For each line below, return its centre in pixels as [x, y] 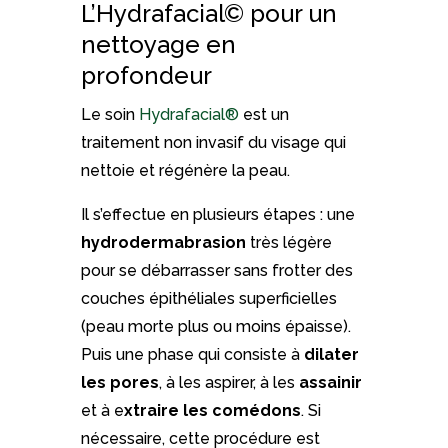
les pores [119, 383]
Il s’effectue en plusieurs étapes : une [217, 215]
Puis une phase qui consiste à [192, 355]
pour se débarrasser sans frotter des [216, 271]
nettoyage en [158, 45]
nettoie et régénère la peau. [185, 171]
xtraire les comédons [212, 411]
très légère [288, 243]
